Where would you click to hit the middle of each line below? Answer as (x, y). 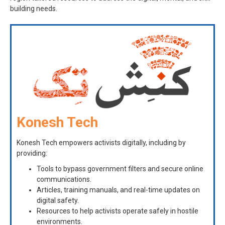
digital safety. (58, 200)
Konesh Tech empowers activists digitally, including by (101, 142)
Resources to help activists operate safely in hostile (118, 211)
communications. (64, 179)
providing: (32, 153)
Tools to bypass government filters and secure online (120, 168)
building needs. (34, 8)
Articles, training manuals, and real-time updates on (118, 190)
